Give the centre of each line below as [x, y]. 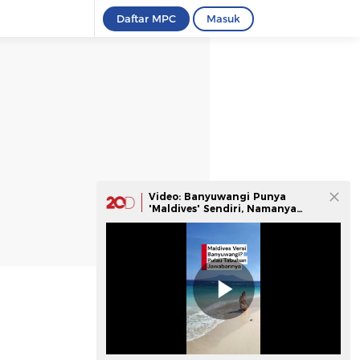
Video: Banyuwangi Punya [217, 196]
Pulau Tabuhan [189, 221]
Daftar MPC [146, 18]
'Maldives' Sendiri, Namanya [223, 209]
